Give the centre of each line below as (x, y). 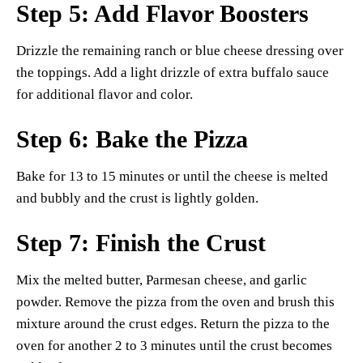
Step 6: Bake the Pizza (132, 139)
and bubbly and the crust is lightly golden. (137, 199)
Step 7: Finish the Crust (141, 243)
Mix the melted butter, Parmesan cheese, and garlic (162, 280)
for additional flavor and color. (105, 95)
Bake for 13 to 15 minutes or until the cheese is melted (172, 177)
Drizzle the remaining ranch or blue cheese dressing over (180, 51)
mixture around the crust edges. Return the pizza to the (173, 324)
